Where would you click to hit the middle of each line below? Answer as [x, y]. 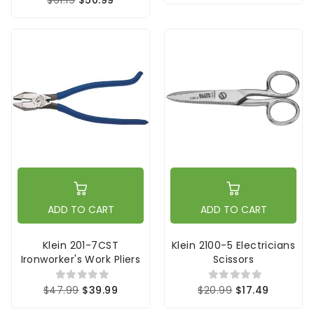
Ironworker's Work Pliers [81, 259]
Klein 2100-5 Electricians [233, 245]
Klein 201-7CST [81, 245]
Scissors [233, 259]
